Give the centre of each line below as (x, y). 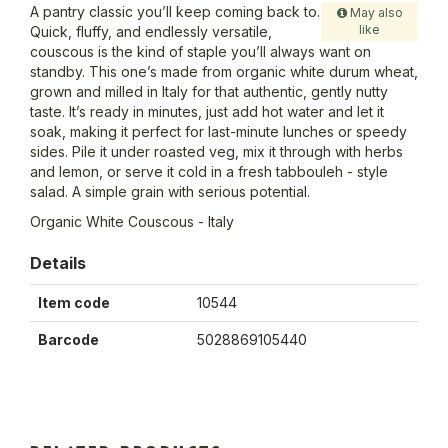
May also (374, 13)
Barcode (68, 340)
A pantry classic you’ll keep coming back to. (175, 12)
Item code (74, 303)
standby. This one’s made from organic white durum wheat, (224, 72)
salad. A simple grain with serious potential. (170, 192)
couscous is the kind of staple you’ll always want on (200, 52)
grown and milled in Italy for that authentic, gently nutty (209, 92)
